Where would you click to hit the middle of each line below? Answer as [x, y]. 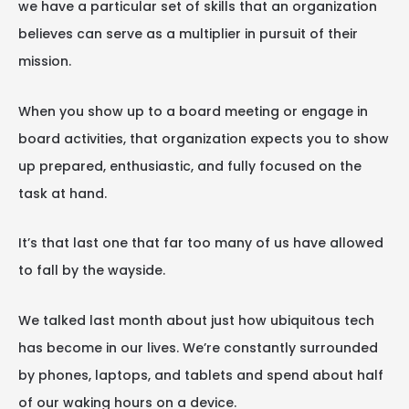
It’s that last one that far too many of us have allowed [201, 243]
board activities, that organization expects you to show [204, 138]
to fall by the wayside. [92, 270]
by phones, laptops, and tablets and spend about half [201, 375]
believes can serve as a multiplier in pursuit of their [188, 34]
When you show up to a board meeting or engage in [193, 111]
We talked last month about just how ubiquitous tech [196, 320]
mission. [45, 61]
